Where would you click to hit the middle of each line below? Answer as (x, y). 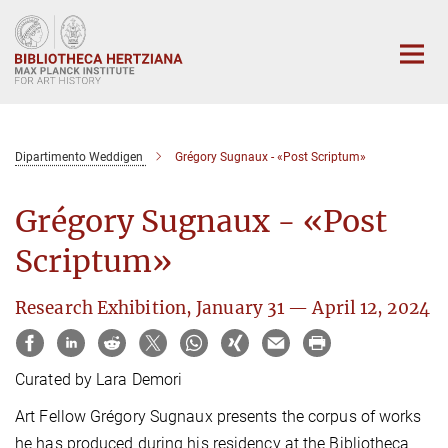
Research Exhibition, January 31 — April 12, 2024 (222, 307)
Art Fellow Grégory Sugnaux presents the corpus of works (218, 417)
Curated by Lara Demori (99, 380)
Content (32, 45)
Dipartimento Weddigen (79, 156)
